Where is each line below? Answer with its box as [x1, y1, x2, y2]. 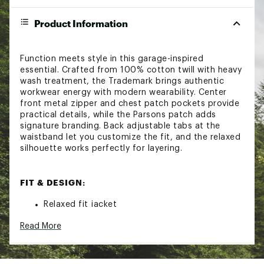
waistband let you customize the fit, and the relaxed [20, 133, 240, 141]
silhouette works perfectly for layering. [20, 144, 182, 153]
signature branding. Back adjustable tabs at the [20, 121, 220, 130]
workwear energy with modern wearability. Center [20, 88, 227, 97]
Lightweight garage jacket [44, 222, 154, 231]
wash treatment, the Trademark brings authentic [20, 77, 224, 85]
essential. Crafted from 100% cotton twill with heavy [20, 65, 242, 74]
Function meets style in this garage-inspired [20, 54, 203, 63]
